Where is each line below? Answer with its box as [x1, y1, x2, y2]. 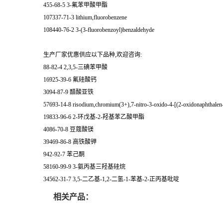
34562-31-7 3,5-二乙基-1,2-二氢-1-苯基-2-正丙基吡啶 [43, 176, 179, 183]
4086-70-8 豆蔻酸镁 [43, 126, 94, 133]
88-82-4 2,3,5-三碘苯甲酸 [43, 64, 108, 71]
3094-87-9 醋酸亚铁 [43, 89, 94, 96]
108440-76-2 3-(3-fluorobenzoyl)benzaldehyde [43, 26, 154, 34]
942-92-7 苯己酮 [43, 151, 85, 158]
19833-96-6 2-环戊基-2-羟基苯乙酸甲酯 [43, 113, 144, 121]
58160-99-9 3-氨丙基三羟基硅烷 [43, 163, 125, 171]
